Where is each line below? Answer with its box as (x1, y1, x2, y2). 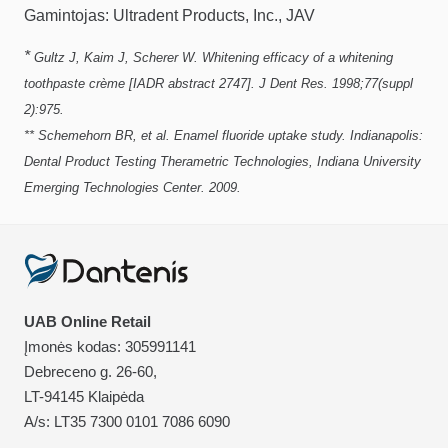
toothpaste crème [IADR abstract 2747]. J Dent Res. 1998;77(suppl (24, 76, 413, 92)
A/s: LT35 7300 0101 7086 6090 (24, 413, 230, 431)
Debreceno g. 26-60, (24, 363, 157, 381)
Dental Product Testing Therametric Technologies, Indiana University (24, 154, 421, 170)
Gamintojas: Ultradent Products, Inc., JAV (24, 7, 315, 25)
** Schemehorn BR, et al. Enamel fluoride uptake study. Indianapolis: (24, 128, 423, 144)
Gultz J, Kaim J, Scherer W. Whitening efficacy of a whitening (34, 50, 393, 66)
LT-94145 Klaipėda (24, 388, 144, 406)
